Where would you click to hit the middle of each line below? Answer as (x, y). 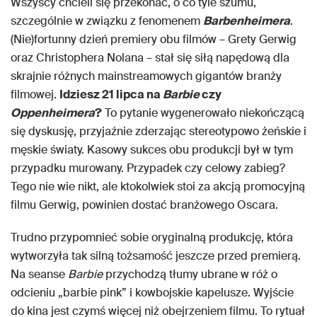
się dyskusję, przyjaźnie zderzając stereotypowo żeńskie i (158, 132)
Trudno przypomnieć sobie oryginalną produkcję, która (152, 238)
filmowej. (35, 95)
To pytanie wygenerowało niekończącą (203, 113)
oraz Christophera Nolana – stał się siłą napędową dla (150, 58)
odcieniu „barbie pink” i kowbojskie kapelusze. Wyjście (152, 293)
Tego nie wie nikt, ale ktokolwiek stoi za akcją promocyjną (158, 187)
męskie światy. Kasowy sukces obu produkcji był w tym (152, 150)
